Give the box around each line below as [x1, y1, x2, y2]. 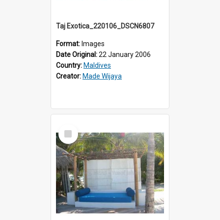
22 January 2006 [99, 50, 151, 58]
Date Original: [56, 50, 99, 58]
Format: [56, 39, 82, 48]
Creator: [56, 72, 82, 80]
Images [82, 39, 105, 48]
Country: [56, 61, 83, 69]
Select [60, 123, 82, 133]
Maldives [83, 61, 111, 69]
